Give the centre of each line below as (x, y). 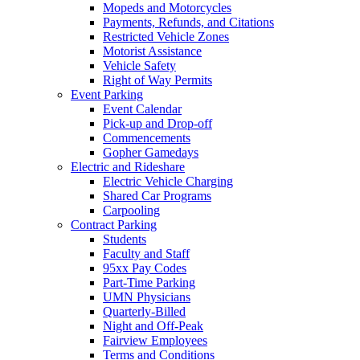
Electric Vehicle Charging (168, 181)
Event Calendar (142, 108)
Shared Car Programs (157, 195)
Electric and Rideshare (128, 166)
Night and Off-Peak (153, 325)
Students (125, 239)
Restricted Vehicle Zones (166, 36)
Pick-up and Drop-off (157, 123)
